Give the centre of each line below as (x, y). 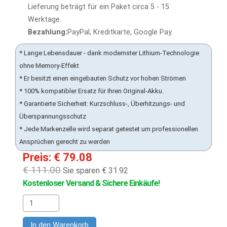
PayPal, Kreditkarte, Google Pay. (120, 32)
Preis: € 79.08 (58, 157)
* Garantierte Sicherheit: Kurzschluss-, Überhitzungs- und (102, 104)
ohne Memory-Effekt (49, 66)
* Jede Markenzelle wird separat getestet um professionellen (109, 129)
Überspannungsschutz (53, 116)
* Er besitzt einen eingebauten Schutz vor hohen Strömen (103, 78)
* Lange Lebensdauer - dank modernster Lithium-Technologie (109, 53)
